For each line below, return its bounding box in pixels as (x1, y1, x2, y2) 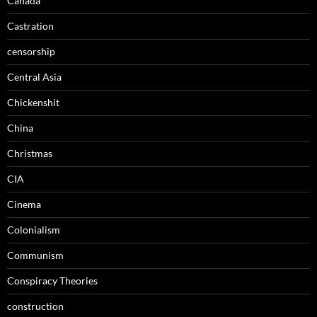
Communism (7, 249, 64, 262)
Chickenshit (7, 96, 59, 109)
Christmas (7, 147, 52, 160)
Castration (7, 20, 54, 33)
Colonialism (7, 224, 60, 236)
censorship (7, 45, 55, 58)
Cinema (7, 198, 41, 211)
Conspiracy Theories (7, 275, 98, 287)
